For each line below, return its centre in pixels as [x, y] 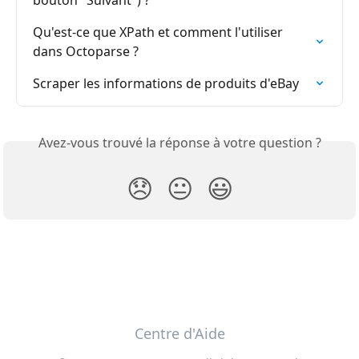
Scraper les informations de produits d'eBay [166, 84]
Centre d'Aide [179, 334]
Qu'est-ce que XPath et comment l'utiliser [159, 32]
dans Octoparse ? [86, 52]
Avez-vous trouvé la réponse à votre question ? [179, 143]
